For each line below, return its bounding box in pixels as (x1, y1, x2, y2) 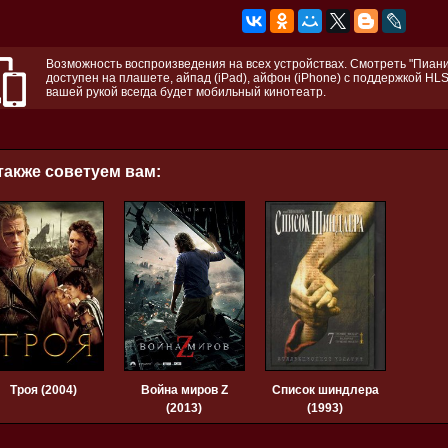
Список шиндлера (271, 383, 379, 398)
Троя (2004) (9, 383, 77, 398)
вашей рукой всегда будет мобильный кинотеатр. (45, 85, 326, 100)
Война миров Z (140, 383, 228, 398)
